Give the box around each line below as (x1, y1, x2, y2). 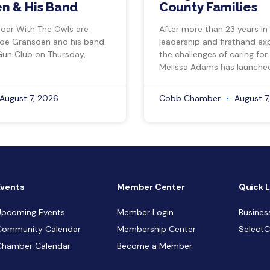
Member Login (117, 207, 174, 218)
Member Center (117, 181, 185, 193)
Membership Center (117, 224, 196, 235)
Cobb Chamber (159, 92, 223, 104)
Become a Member (117, 240, 193, 252)
